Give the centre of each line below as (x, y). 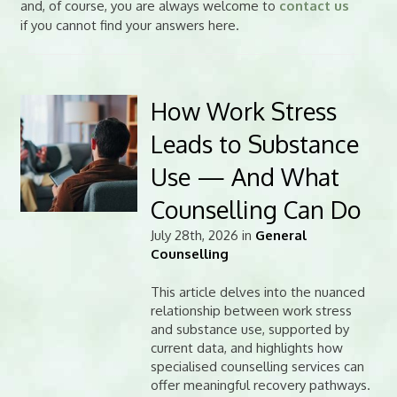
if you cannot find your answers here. (129, 25)
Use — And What (245, 176)
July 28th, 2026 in (202, 235)
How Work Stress (243, 110)
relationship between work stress (251, 311)
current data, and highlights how (246, 348)
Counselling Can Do (256, 209)
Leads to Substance (254, 143)
